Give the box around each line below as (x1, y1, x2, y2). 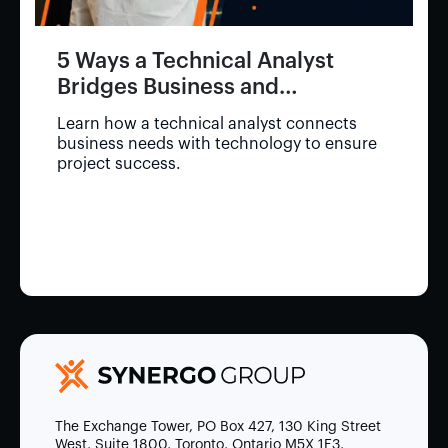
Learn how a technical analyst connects (57, 116, 358, 133)
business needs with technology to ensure (57, 136, 378, 153)
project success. (57, 156, 182, 173)
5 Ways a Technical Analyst (57, 50, 335, 73)
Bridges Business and (57, 76, 280, 99)
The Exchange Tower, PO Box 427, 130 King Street (55, 419, 381, 434)
